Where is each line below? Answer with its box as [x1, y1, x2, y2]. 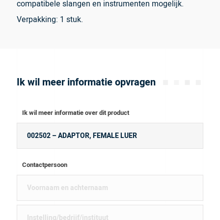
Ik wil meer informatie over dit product [22, 108, 130, 117]
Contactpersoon [22, 160, 68, 169]
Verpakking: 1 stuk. [16, 14, 83, 26]
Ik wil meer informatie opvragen [16, 75, 156, 90]
